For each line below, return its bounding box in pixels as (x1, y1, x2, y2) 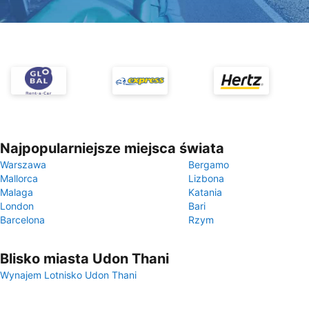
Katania (188, 186, 222, 198)
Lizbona (188, 172, 224, 184)
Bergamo (188, 159, 229, 170)
